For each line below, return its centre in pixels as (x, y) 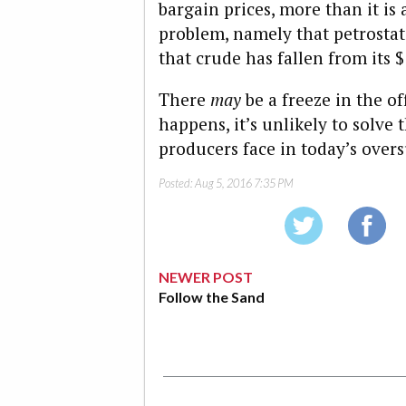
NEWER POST (206, 277)
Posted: (177, 184)
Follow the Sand (212, 297)
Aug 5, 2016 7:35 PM (244, 184)
